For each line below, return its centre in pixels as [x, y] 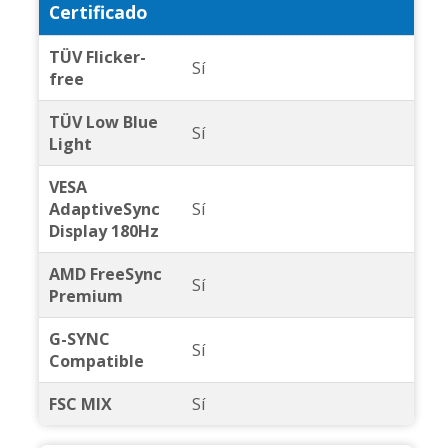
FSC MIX [80, 404]
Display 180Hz [103, 231]
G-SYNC [79, 339]
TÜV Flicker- [97, 57]
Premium [85, 296]
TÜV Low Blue [103, 122]
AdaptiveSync [104, 209]
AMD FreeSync [105, 274]
